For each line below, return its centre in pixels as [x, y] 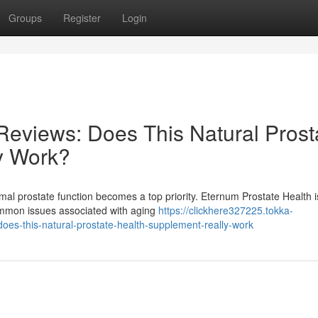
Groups [25, 18]
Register [82, 18]
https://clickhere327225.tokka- [226, 210]
